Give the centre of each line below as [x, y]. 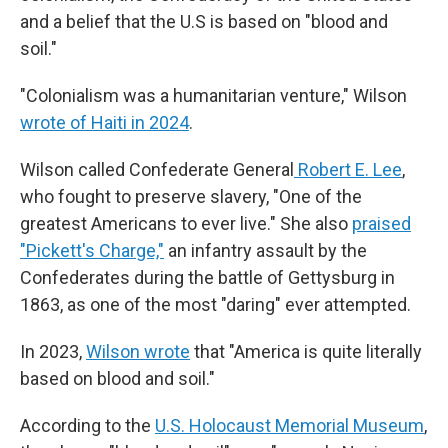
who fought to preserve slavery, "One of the [191, 196]
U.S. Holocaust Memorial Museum [289, 425]
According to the [87, 425]
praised [381, 223]
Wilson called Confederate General [157, 169]
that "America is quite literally [306, 351]
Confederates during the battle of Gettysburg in [207, 277]
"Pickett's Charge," [92, 250]
